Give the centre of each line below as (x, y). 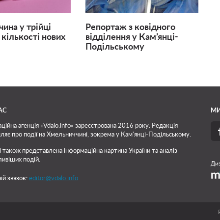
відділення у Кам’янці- (132, 38)
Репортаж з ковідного (130, 28)
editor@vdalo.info (54, 179)
